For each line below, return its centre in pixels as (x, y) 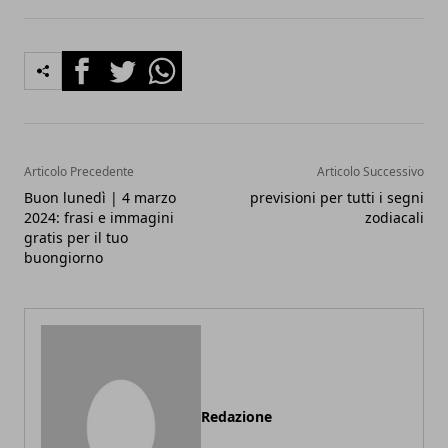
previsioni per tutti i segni (337, 198)
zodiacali (394, 218)
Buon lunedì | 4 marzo (100, 198)
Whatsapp (179, 62)
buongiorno (63, 258)
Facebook (97, 62)
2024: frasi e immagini (99, 218)
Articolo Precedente (79, 172)
